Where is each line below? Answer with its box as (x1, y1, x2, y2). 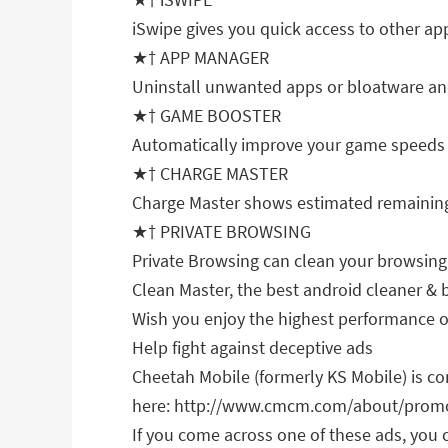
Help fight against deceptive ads (132, 336, 373, 359)
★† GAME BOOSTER (132, 104, 281, 127)
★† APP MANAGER (132, 46, 269, 69)
